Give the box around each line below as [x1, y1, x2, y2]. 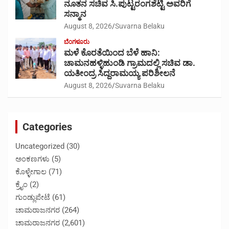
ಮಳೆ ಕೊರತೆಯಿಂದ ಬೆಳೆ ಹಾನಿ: [64, 48, 160, 58]
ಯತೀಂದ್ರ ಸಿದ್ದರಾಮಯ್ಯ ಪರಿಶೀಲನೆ [64, 68, 175, 79]
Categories [22, 121, 72, 133]
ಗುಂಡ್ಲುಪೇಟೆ [15, 193, 50, 202]
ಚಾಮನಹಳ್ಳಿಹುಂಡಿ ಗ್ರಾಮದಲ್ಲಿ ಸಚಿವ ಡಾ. [64, 58, 195, 68]
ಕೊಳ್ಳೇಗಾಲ [15, 167, 47, 177]
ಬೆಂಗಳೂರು [64, 38, 89, 46]
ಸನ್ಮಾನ [64, 9, 86, 19]
